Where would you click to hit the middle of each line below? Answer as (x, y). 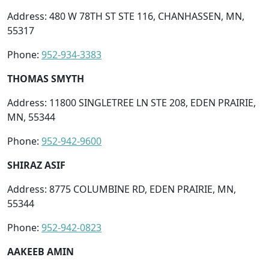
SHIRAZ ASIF (36, 165)
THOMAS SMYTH (46, 78)
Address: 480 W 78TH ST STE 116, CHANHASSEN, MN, (126, 16)
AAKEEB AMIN (41, 251)
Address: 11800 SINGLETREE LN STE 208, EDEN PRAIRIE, (131, 102)
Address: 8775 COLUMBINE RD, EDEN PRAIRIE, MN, (122, 189)
